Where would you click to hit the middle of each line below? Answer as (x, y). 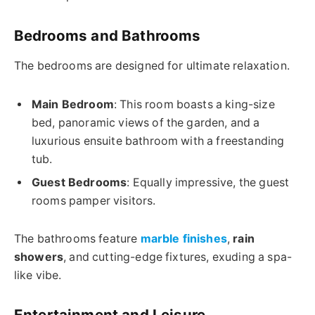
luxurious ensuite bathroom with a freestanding (158, 141)
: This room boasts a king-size (194, 104)
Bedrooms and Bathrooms (108, 35)
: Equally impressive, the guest (208, 182)
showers (39, 257)
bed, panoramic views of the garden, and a (146, 122)
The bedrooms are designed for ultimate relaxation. (152, 65)
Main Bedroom (73, 104)
